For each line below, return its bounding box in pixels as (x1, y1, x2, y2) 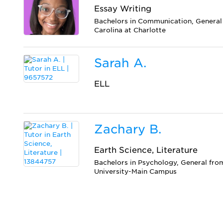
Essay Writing (94, 3, 152, 13)
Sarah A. (94, 55, 147, 70)
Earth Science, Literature (94, 145, 198, 155)
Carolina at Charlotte (94, 26, 166, 34)
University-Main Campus (94, 167, 177, 175)
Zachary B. (94, 121, 162, 136)
